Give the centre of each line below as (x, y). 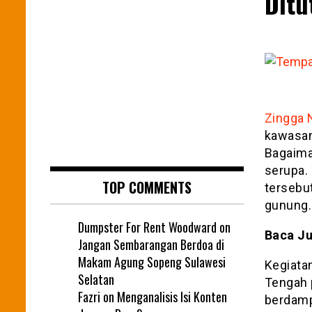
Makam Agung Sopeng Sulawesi (152, 262)
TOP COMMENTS (147, 187)
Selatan (96, 279)
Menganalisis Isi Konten (172, 296)
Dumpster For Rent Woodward (147, 227)
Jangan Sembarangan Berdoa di (151, 244)
